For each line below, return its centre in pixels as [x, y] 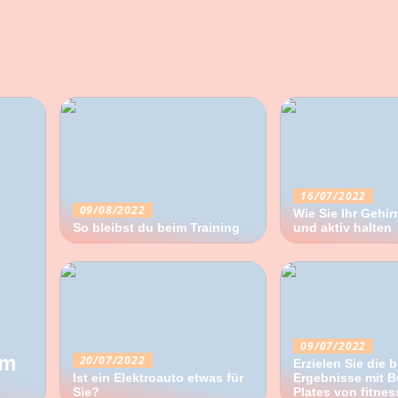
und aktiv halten [343, 227]
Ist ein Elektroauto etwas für [158, 378]
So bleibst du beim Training [156, 227]
